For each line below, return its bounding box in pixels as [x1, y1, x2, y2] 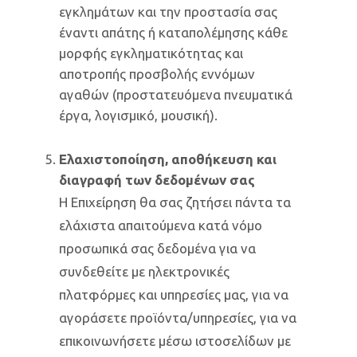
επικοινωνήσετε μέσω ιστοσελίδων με [59, 333, 291, 348]
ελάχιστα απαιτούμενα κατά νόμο [59, 218, 262, 233]
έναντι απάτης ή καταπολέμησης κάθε [59, 25, 288, 40]
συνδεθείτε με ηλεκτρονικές [59, 264, 229, 279]
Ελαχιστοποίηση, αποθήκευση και [59, 151, 277, 167]
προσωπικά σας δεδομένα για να [59, 241, 256, 256]
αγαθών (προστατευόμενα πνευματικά [59, 87, 292, 102]
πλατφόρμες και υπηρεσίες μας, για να [59, 287, 288, 302]
